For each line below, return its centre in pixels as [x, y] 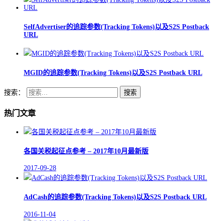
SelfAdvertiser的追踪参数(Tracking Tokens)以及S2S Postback [116, 27]
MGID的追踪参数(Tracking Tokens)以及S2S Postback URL [113, 73]
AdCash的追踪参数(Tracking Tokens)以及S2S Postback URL [115, 197]
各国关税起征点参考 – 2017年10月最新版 [86, 151]
